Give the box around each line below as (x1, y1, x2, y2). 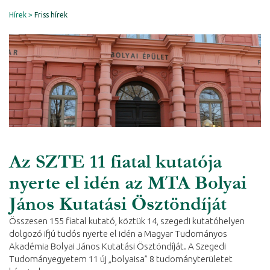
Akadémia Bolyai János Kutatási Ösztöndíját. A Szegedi (9, 240, 226, 251)
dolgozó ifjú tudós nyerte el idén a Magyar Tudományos (9, 228, 227, 239)
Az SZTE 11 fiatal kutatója (9, 150, 222, 172)
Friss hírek (34, 11, 67, 19)
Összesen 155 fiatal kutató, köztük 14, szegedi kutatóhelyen (9, 215, 245, 226)
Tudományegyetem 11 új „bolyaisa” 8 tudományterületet (9, 253, 233, 264)
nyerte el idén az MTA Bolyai (9, 171, 246, 193)
